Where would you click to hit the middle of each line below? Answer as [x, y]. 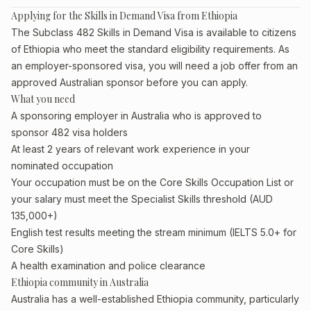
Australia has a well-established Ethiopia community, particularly [155, 299]
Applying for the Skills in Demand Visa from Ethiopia [124, 16]
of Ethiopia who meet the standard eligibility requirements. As [150, 49]
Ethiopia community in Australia [80, 282]
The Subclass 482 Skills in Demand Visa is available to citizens [154, 32]
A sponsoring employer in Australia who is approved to [136, 116]
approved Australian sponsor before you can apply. [129, 82]
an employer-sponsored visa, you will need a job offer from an [154, 66]
